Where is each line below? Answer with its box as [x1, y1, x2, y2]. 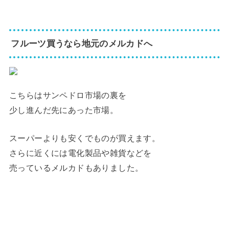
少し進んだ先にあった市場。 [9, 105, 119, 115]
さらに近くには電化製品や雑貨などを [9, 148, 152, 158]
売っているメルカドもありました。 [9, 163, 144, 173]
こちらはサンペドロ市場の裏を [9, 90, 127, 100]
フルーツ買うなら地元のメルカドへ [11, 38, 153, 49]
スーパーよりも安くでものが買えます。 [9, 133, 161, 143]
